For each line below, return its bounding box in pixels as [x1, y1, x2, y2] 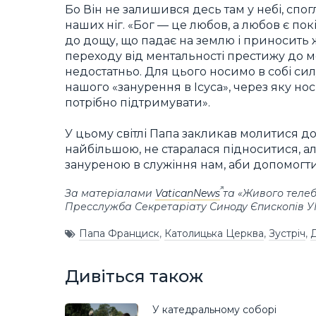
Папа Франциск [79, 227, 159, 241]
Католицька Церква [164, 227, 264, 241]
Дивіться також [65, 265, 203, 286]
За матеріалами [65, 186, 155, 200]
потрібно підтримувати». [65, 95, 210, 109]
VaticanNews [155, 186, 220, 200]
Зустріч [269, 227, 305, 241]
